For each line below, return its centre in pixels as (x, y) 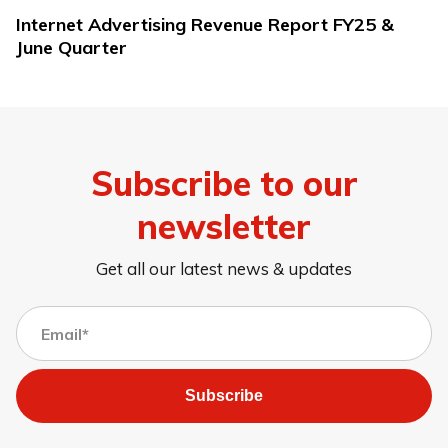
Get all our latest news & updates (224, 269)
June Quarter (71, 48)
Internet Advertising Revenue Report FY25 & (205, 25)
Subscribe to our (224, 182)
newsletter (224, 225)
